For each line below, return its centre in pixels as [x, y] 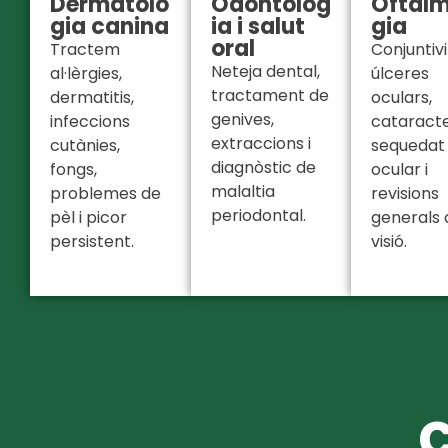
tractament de [269, 96]
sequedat [408, 146]
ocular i [399, 170]
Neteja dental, [265, 72]
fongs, [73, 170]
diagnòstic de [263, 168]
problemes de [105, 194]
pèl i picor [88, 218]
